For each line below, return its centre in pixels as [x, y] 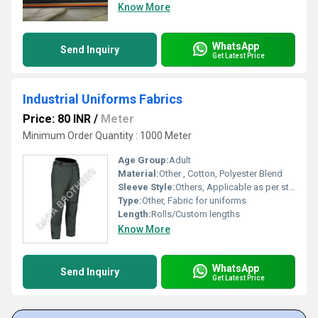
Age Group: [143, 160]
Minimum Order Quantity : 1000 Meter [107, 136]
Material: [138, 174]
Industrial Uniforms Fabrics [103, 99]
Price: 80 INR [57, 119]
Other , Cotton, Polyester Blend [221, 174]
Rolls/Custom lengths [196, 214]
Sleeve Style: [147, 187]
